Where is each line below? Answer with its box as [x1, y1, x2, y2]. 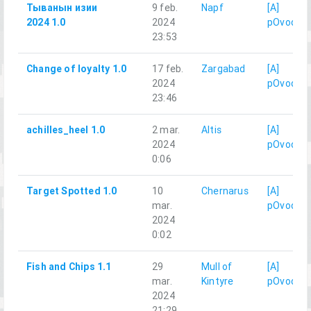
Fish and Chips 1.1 [26, 260, 112, 274]
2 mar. [152, 124, 180, 137]
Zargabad [201, 62, 246, 76]
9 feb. [152, 1, 178, 15]
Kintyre [201, 275, 234, 288]
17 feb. [152, 62, 184, 76]
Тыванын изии [26, 1, 98, 15]
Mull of [201, 260, 233, 274]
